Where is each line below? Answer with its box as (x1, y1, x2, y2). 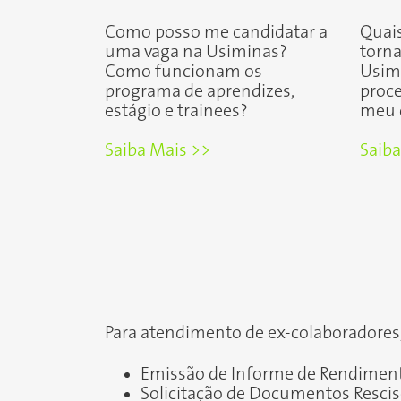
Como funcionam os (105, 62, 262, 81)
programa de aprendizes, (105, 81, 294, 101)
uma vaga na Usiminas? (105, 42, 287, 62)
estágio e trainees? (105, 101, 248, 121)
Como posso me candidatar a (105, 22, 328, 42)
